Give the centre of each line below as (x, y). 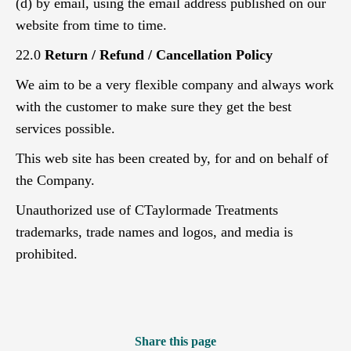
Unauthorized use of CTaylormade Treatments (147, 210)
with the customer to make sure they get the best (154, 107)
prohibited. (47, 254)
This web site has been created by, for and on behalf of (172, 158)
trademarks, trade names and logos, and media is (154, 232)
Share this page (175, 341)
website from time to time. (91, 25)
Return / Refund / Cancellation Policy (159, 55)
